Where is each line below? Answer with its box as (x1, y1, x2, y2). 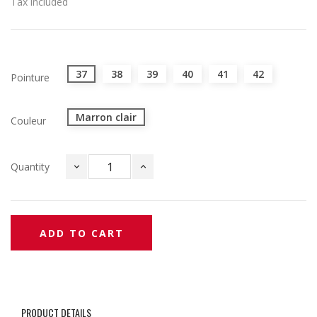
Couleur (11, 114, 46, 128)
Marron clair (76, 110, 137, 125)
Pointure (11, 71, 50, 85)
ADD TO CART (39, 226, 124, 240)
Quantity (11, 160, 50, 174)
